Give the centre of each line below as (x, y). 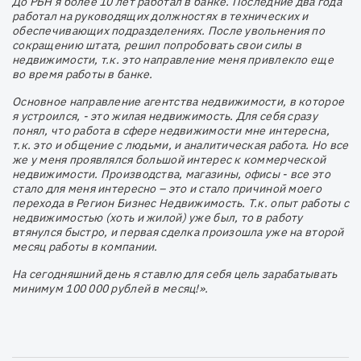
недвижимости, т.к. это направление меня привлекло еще (173, 60)
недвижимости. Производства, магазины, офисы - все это (171, 174)
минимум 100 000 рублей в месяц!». (110, 289)
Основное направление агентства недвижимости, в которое (178, 102)
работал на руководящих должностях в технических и (160, 17)
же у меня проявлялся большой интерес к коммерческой (169, 160)
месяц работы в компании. (85, 247)
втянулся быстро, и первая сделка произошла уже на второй (178, 232)
